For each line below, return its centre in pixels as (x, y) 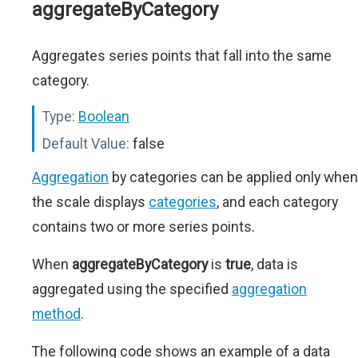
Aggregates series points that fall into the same (182, 56)
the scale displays (90, 202)
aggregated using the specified (132, 289)
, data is (274, 264)
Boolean (104, 116)
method (56, 314)
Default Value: (86, 143)
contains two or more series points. (143, 227)
